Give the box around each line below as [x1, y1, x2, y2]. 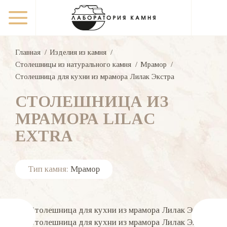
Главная [15, 48, 41, 56]
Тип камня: [28, 164, 68, 174]
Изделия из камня [50, 48, 106, 56]
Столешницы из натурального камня [15, 60, 131, 68]
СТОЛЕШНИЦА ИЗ [15, 92, 168, 110]
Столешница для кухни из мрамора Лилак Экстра [15, 72, 174, 81]
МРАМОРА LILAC [15, 109, 155, 128]
